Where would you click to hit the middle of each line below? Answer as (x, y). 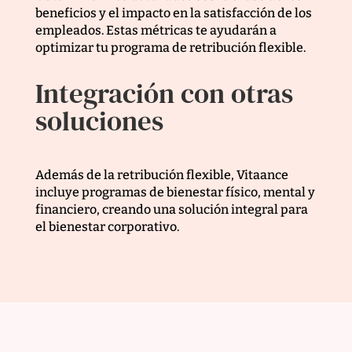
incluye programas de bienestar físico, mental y (175, 192)
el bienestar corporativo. (107, 227)
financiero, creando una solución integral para (171, 210)
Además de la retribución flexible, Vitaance (161, 175)
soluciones (99, 121)
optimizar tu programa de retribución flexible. (170, 48)
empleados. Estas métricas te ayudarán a (156, 31)
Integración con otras (164, 94)
